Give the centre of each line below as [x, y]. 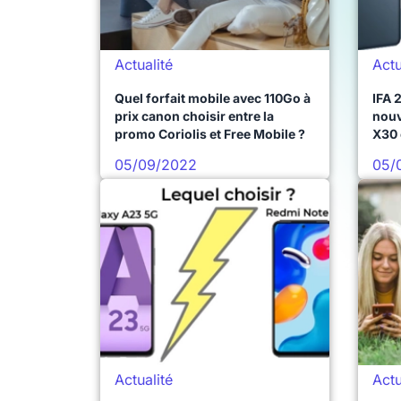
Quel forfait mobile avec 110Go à [213, 98]
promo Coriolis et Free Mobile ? [210, 134]
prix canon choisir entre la [194, 116]
